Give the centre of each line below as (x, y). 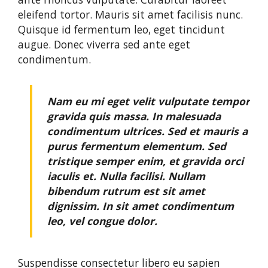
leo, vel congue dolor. (102, 221)
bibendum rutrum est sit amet (126, 191)
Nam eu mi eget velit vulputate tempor (149, 101)
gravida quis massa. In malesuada (134, 116)
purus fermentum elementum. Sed (137, 146)
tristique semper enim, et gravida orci (145, 161)
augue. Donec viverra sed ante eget (104, 45)
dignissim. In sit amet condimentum (141, 206)
